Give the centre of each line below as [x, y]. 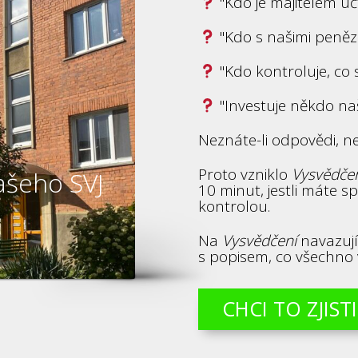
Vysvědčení [260, 240]
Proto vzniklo [245, 174]
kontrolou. [235, 206]
